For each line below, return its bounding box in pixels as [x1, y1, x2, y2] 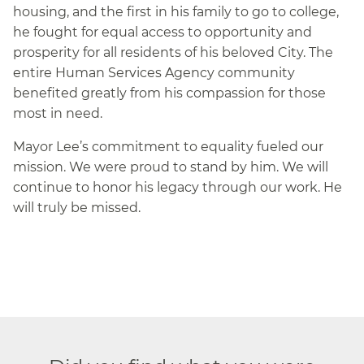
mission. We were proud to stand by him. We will [13, 158, 328, 175]
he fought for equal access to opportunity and [13, 24, 312, 40]
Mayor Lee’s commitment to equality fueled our [13, 138, 323, 154]
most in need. [13, 105, 102, 121]
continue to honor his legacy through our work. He [13, 179, 342, 195]
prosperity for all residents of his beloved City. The [13, 44, 333, 60]
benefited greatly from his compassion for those [13, 84, 326, 101]
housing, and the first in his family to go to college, [13, 3, 339, 19]
